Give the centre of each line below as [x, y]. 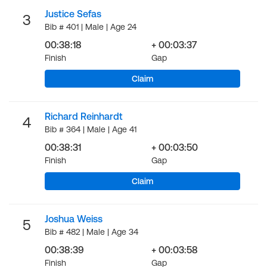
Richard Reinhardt [84, 116]
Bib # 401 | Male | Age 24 [91, 27]
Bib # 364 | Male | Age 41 [91, 129]
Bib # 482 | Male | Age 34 [91, 232]
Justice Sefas [73, 14]
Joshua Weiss [74, 219]
